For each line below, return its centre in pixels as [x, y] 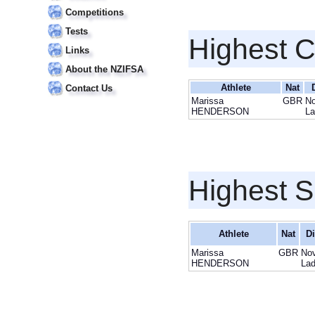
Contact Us [89, 88]
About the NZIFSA [104, 69]
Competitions [95, 12]
